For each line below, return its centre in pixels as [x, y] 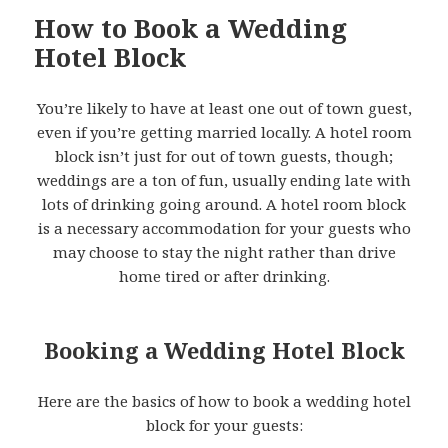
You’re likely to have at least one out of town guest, [224, 107]
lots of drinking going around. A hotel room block [224, 203]
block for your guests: [224, 424]
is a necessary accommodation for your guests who [224, 227]
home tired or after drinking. [224, 275]
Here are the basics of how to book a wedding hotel [224, 400]
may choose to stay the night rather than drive [224, 251]
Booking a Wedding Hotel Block [224, 349]
